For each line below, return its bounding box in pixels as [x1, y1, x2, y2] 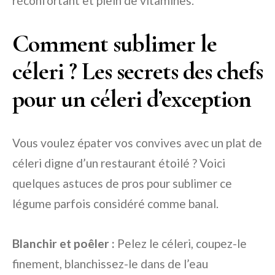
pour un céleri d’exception [12, 84, 251, 114]
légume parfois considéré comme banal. [12, 196, 219, 211]
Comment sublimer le [12, 29, 217, 59]
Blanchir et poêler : [12, 236, 115, 251]
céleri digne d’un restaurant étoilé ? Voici [12, 156, 225, 171]
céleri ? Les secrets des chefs [12, 56, 263, 87]
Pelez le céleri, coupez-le [115, 236, 247, 251]
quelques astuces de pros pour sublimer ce [12, 176, 232, 191]
